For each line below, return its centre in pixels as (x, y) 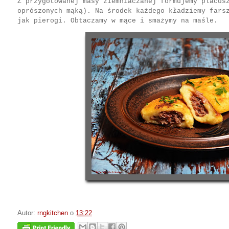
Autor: (27, 213)
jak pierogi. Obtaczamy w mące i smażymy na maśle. (120, 21)
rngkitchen (53, 213)
